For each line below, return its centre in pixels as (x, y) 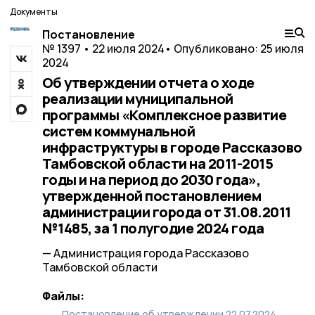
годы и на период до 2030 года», (151, 180)
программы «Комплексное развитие (164, 115)
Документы (34, 12)
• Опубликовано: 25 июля (234, 49)
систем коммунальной (118, 131)
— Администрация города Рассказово (145, 253)
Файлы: (63, 296)
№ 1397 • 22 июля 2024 (103, 49)
